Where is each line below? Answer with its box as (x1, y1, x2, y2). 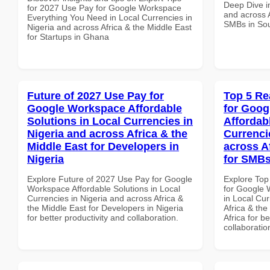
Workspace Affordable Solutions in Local (27, 183, 180, 193)
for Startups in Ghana (27, 31, 109, 42)
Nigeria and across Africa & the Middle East (27, 22, 192, 32)
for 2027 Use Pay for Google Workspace (27, 2, 181, 13)
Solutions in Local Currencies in (27, 115, 193, 127)
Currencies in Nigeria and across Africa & (27, 193, 183, 203)
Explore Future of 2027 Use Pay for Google (27, 174, 192, 184)
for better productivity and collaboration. (27, 212, 178, 222)
